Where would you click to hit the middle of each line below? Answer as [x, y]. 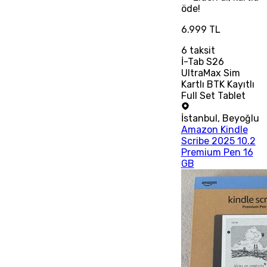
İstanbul [199, 118]
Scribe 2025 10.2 [218, 141]
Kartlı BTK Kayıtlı [218, 84]
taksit [201, 50]
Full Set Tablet [213, 95]
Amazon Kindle [214, 129]
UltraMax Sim [210, 73]
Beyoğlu [240, 118]
